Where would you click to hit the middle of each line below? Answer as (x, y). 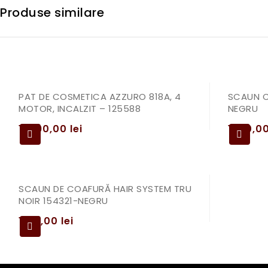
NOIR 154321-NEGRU (63, 201)
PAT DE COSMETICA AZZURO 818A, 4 (100, 97)
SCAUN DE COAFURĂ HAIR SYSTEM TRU (105, 189)
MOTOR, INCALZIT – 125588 (80, 109)
